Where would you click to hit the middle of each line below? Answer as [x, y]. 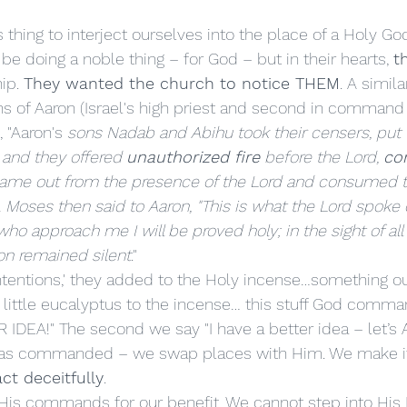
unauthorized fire [193, 157]
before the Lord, [322, 157]
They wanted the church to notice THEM [182, 83]
